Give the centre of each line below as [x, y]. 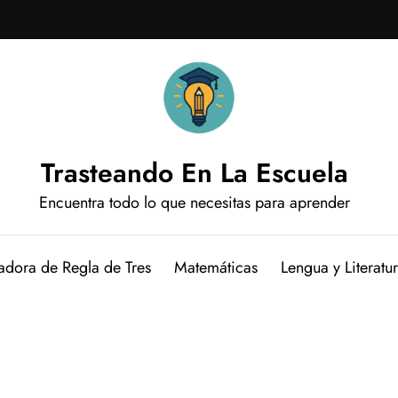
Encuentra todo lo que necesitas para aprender [195, 202]
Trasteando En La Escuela [195, 172]
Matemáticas [215, 267]
